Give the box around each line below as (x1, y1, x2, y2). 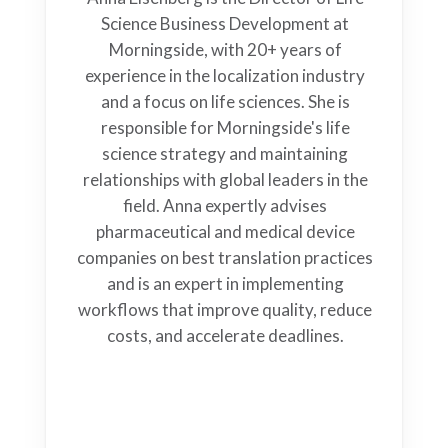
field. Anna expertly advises (123, 195, 327, 217)
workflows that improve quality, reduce (78, 299, 372, 321)
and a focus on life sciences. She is (100, 91, 350, 113)
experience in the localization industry (85, 65, 365, 87)
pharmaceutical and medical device (95, 221, 355, 243)
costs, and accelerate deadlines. (106, 325, 344, 347)
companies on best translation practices (77, 247, 373, 269)
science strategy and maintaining (102, 143, 348, 165)
